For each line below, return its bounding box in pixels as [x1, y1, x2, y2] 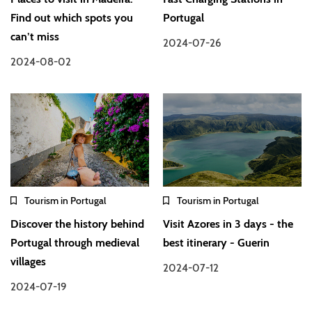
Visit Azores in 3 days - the [163, 217, 294, 231]
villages [10, 254, 46, 268]
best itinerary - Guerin [163, 235, 270, 249]
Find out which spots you [10, 11, 133, 25]
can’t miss [10, 30, 59, 44]
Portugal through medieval [10, 235, 139, 249]
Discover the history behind [10, 217, 144, 231]
